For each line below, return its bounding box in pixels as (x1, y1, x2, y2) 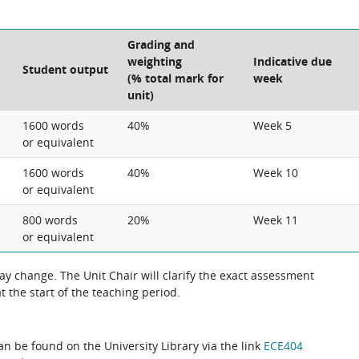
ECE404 (264, 338, 303, 353)
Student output (22, 62, 108, 77)
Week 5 (253, 118, 292, 133)
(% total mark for (127, 71, 224, 86)
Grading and (127, 37, 195, 52)
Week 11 (253, 212, 298, 228)
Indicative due (253, 54, 332, 69)
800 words (22, 212, 78, 228)
